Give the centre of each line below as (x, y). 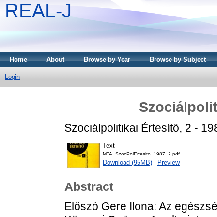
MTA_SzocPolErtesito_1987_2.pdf (141, 154)
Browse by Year (107, 59)
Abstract (89, 187)
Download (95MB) (127, 163)
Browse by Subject (178, 59)
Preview (169, 163)
